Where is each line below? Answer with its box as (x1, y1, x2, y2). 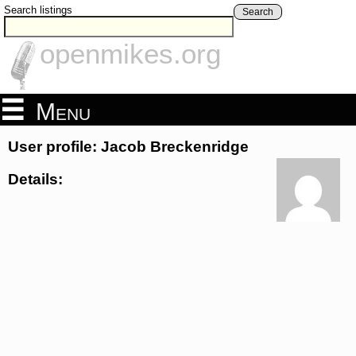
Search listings (4, 4, 72, 16)
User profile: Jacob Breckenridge (8, 138, 249, 156)
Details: (8, 170, 63, 188)
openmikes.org (40, 38, 221, 70)
